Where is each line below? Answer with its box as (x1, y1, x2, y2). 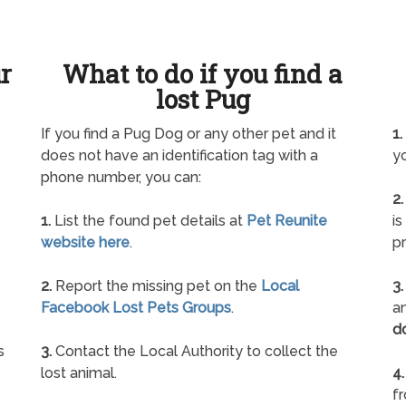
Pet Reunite (246, 212, 328, 230)
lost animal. (41, 364, 118, 382)
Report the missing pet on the (52, 277, 262, 295)
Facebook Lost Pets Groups (41, 299, 232, 317)
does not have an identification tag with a (41, 147, 319, 165)
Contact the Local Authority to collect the (52, 343, 339, 361)
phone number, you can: (41, 169, 202, 187)
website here (41, 234, 130, 252)
